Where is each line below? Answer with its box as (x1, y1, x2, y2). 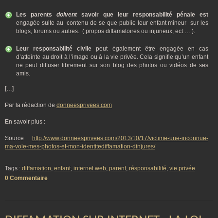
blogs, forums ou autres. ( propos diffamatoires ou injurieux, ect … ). (16, 28, 195, 35)
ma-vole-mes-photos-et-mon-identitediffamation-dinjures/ (5, 143, 155, 150)
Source (5, 135, 32, 142)
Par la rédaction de (5, 102, 56, 109)
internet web (73, 165, 106, 172)
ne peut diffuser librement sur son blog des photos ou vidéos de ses (16, 62, 208, 69)
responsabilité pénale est (133, 11, 208, 18)
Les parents (16, 11, 56, 18)
